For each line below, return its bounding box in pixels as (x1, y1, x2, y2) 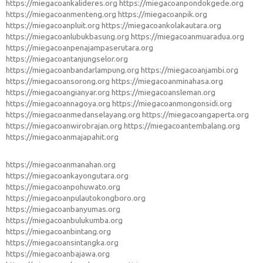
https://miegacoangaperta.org (142, 110, 249, 120)
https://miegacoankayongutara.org (6, 171, 129, 181)
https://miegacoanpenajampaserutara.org (6, 43, 153, 53)
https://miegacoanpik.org (118, 9, 207, 19)
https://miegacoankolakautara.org (102, 21, 221, 31)
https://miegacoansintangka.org (6, 238, 119, 248)
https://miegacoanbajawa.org (6, 249, 110, 259)
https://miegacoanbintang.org (6, 227, 111, 237)
